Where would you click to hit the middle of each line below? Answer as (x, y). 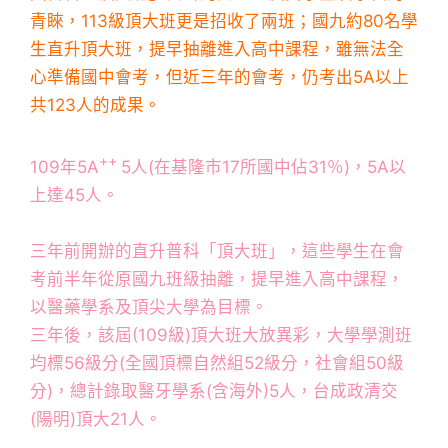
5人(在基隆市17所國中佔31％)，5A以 (263, 166)
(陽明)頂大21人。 (96, 418)
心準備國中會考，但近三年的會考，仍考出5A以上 (219, 77)
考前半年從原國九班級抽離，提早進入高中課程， (217, 278)
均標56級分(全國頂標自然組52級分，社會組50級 (217, 362)
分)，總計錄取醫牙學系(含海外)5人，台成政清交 (214, 390)
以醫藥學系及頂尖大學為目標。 (149, 306)
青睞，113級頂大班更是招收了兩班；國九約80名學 (224, 21)
